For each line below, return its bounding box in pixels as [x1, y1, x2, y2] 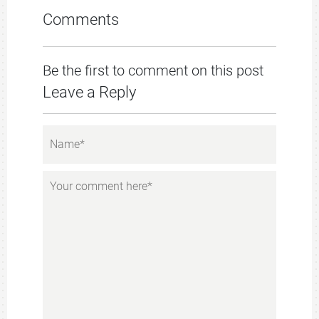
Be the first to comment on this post [43, 62, 263, 79]
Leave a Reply [43, 83, 136, 101]
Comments [43, 11, 119, 28]
